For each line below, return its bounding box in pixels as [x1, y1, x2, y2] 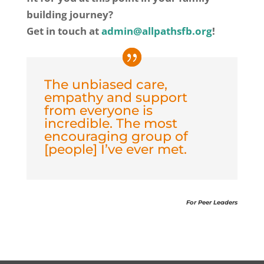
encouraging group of [44, 128, 188, 144]
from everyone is [44, 102, 153, 118]
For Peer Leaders [186, 198, 238, 206]
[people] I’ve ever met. [44, 141, 187, 157]
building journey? [26, 7, 113, 21]
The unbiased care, [44, 76, 167, 93]
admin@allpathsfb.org [101, 24, 212, 38]
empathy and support [44, 89, 187, 105]
